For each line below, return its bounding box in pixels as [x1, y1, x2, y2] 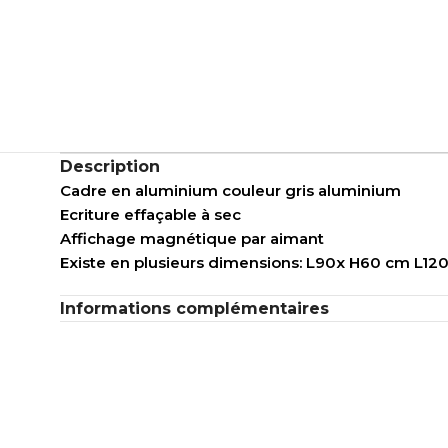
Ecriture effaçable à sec [60, 205, 242, 225]
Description [60, 157, 161, 177]
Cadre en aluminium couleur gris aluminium [60, 181, 402, 201]
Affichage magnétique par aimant [60, 229, 325, 249]
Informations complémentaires [60, 299, 330, 319]
